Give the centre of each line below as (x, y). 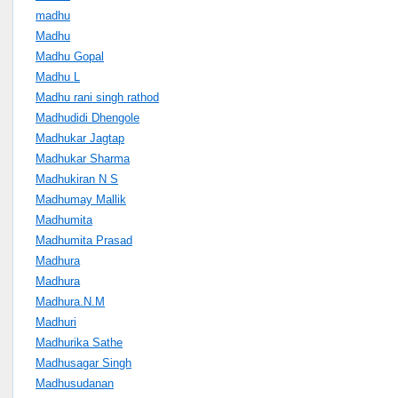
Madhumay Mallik (81, 199)
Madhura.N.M (70, 301)
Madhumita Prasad (84, 240)
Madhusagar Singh (84, 362)
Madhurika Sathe (79, 342)
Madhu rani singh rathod (97, 97)
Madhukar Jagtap (80, 138)
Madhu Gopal (70, 56)
